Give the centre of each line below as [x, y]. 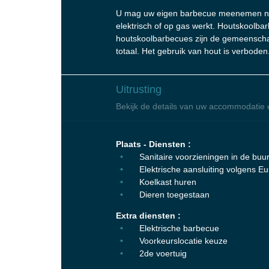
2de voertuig [162, 253]
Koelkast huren [167, 182]
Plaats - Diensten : [153, 144]
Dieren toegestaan [173, 194]
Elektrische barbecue [178, 228]
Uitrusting [139, 89]
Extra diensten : [148, 215]
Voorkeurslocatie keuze [182, 240]
